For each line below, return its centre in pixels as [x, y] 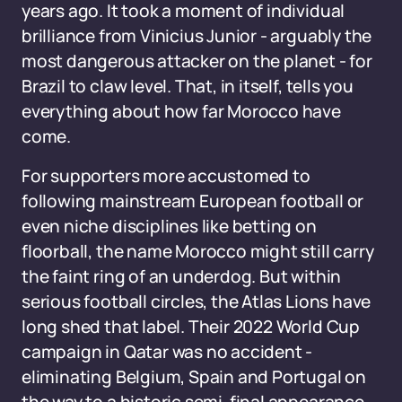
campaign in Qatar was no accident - [167, 352]
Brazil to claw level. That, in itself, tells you [188, 86]
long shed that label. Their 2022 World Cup [191, 327]
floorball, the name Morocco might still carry [198, 251]
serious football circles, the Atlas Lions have [197, 301]
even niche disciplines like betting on [169, 226]
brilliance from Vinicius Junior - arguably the [197, 36]
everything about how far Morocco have [181, 111]
